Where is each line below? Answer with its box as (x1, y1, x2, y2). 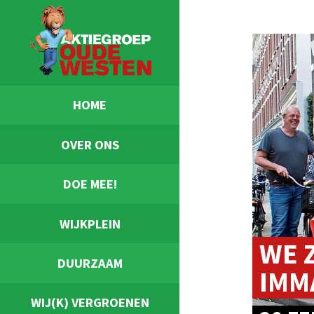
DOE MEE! (62, 176, 117, 193)
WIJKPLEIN (59, 215, 121, 232)
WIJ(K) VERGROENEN (30, 294, 149, 311)
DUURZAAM (57, 255, 123, 272)
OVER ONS (60, 136, 119, 153)
